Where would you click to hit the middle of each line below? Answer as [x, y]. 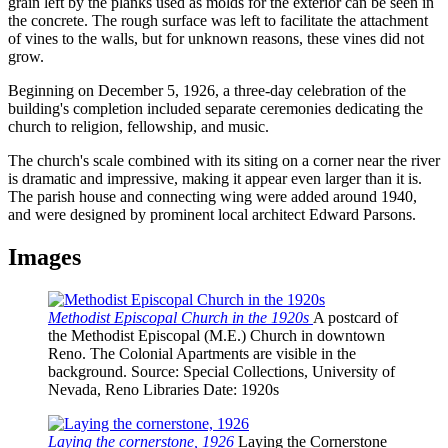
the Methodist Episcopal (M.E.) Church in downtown [216, 336]
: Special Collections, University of [285, 372]
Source [153, 372]
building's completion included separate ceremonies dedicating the [215, 109]
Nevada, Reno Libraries [123, 390]
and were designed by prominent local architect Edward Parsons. [212, 215]
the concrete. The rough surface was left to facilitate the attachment [218, 21]
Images [44, 257]
